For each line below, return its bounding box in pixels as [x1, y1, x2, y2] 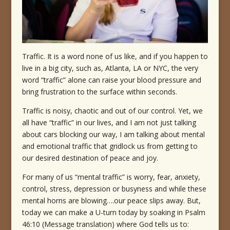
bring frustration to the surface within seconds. [22, 87, 177, 97]
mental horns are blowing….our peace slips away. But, [22, 196, 201, 206]
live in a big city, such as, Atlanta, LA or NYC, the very [22, 63, 198, 73]
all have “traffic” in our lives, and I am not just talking [22, 118, 196, 128]
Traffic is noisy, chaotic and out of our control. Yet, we [22, 106, 203, 116]
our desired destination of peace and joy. [22, 153, 158, 163]
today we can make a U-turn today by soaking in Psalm [22, 207, 205, 218]
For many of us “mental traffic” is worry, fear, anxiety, [22, 172, 200, 182]
